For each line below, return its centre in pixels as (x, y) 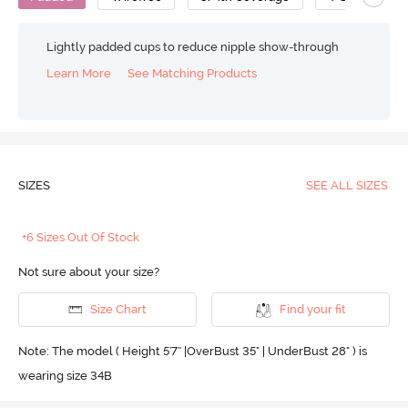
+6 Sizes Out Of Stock (81, 237)
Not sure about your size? (88, 271)
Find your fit (312, 310)
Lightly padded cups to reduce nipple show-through (193, 47)
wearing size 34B (65, 376)
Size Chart (118, 310)
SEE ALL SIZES (347, 186)
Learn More (79, 73)
